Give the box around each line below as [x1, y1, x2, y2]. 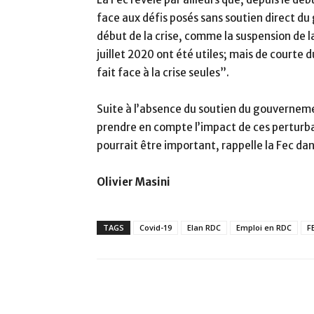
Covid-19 [139, 222, 172, 233]
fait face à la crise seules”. [97, 66, 231, 79]
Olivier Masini [97, 175, 172, 189]
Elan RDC [187, 222, 221, 233]
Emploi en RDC [236, 222, 292, 233]
